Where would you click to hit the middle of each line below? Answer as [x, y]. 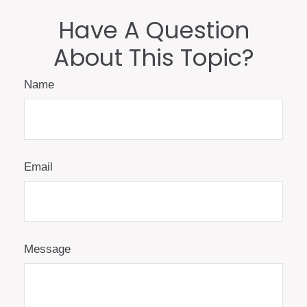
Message [47, 249]
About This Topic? [153, 58]
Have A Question [153, 30]
